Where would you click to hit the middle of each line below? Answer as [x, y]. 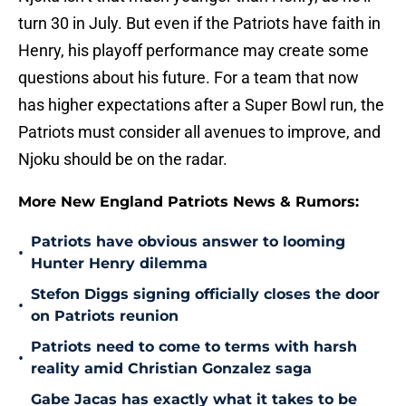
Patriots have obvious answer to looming [188, 242]
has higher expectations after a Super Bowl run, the [201, 105]
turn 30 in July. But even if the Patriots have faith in [199, 24]
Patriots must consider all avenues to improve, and [199, 132]
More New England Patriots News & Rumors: [188, 202]
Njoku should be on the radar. [123, 159]
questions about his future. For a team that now [188, 78]
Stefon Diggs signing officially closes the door [205, 295]
